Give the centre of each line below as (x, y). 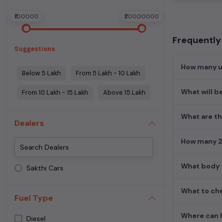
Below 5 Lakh (41, 73)
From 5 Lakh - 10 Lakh (108, 73)
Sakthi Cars (45, 168)
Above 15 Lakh (124, 92)
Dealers (29, 123)
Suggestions (35, 49)
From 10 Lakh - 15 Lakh (55, 92)
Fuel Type (34, 198)
